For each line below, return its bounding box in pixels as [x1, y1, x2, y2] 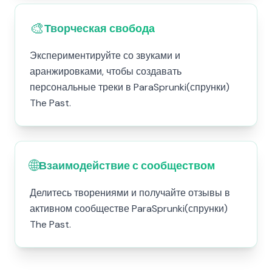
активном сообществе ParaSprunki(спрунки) [30, 202, 228, 215]
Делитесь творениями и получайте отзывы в [30, 186, 230, 199]
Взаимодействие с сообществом [39, 158, 215, 173]
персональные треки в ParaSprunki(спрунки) [30, 81, 229, 93]
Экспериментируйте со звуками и [30, 49, 180, 62]
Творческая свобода [44, 21, 155, 36]
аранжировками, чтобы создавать [30, 65, 182, 78]
